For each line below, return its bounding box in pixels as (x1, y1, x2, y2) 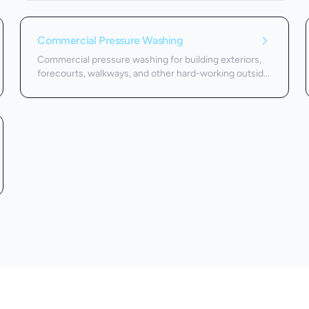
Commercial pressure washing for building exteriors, (37, 53, 262, 66)
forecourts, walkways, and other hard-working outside (37, 67, 270, 79)
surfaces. (37, 81, 78, 93)
